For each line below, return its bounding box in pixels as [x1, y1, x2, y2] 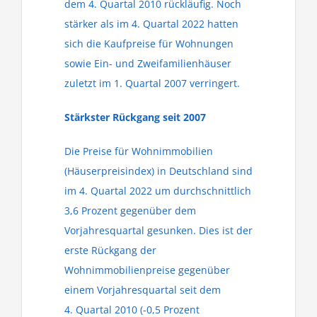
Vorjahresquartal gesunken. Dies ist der [64, 224, 253, 237]
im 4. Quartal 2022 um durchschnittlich [64, 184, 251, 197]
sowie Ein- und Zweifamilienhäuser [64, 57, 231, 70]
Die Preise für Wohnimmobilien [64, 144, 213, 158]
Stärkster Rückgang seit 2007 [64, 110, 206, 124]
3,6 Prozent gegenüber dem [64, 204, 196, 217]
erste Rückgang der [64, 243, 156, 257]
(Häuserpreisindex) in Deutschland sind [64, 164, 253, 178]
